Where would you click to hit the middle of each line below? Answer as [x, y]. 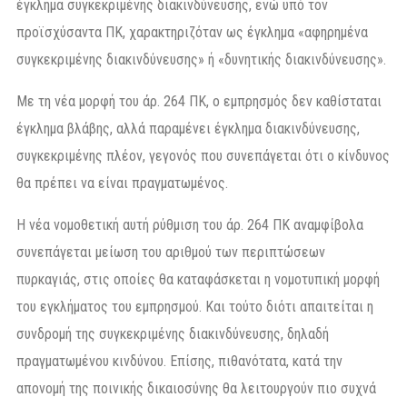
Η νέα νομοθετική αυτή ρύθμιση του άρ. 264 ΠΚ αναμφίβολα [190, 224]
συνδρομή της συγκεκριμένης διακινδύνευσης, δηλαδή [173, 333]
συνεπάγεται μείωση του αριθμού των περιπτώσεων [171, 252]
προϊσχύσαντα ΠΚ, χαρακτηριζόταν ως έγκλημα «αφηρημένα [192, 32]
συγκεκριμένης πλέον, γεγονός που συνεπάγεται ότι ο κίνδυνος [203, 155]
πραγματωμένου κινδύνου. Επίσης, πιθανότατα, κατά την [179, 361]
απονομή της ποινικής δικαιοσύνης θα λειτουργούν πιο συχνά [196, 388]
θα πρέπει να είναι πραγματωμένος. [122, 183]
